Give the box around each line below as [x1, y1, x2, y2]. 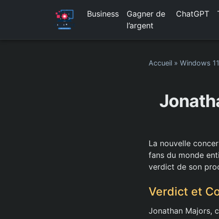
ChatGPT [175, 9, 209, 19]
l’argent [126, 21, 153, 30]
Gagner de [126, 9, 165, 19]
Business [87, 9, 119, 19]
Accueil [149, 59, 172, 67]
